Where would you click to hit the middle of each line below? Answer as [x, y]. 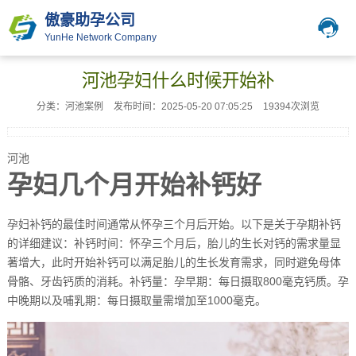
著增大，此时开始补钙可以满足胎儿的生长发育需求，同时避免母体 [174, 262]
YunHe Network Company [101, 37]
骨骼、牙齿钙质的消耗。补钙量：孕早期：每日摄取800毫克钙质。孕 [178, 281]
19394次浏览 [291, 106]
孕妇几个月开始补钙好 [134, 185]
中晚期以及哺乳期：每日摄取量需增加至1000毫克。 [136, 300]
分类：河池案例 [70, 106]
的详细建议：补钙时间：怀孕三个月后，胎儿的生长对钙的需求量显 [174, 243]
